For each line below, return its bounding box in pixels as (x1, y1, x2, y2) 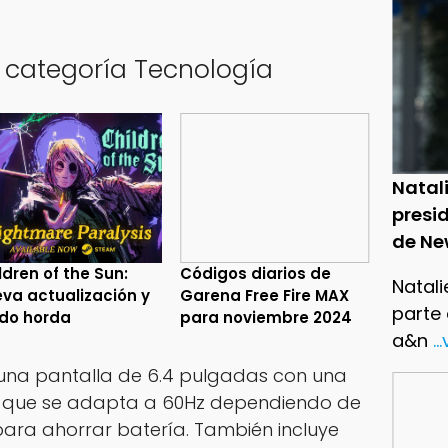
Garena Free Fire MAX (180, 285, 350, 307)
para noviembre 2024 (180, 307, 353, 329)
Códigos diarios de (180, 263, 332, 285)
